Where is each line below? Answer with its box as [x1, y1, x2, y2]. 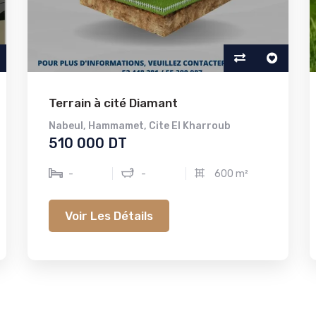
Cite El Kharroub [149, 120, 231, 132]
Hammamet [88, 120, 144, 132]
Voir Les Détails [65, 208, 153, 223]
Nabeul [49, 120, 83, 132]
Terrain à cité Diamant [49, 96, 178, 110]
